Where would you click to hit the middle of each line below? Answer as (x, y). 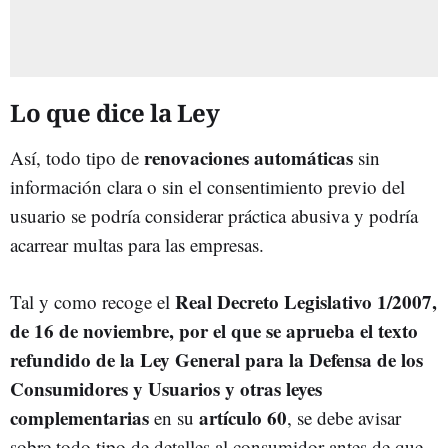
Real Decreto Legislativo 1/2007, (306, 301)
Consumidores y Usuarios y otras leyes (166, 388)
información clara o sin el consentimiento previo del (207, 186)
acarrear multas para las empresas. (137, 244)
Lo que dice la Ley (114, 112)
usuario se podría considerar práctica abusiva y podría (214, 215)
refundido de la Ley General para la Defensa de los (216, 359)
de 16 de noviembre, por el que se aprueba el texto (214, 330)
